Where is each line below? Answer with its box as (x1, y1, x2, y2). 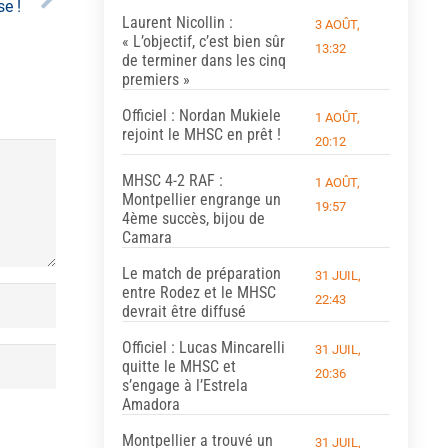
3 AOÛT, (315, 16, 361, 32)
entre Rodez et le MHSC (121, 282, 276, 302)
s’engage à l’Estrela (121, 375, 248, 395)
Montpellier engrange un (121, 189, 281, 209)
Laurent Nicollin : (121, 12, 233, 32)
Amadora (121, 394, 180, 414)
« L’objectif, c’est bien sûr (121, 31, 285, 51)
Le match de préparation (121, 263, 281, 283)
